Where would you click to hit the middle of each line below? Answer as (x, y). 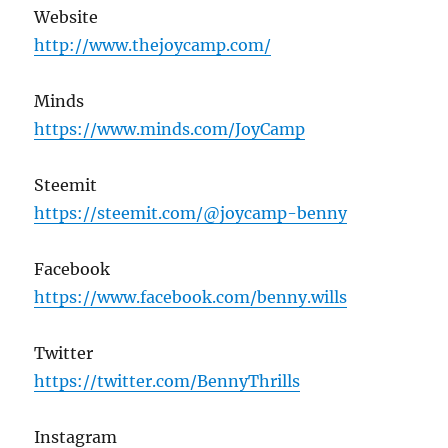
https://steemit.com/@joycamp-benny (191, 212)
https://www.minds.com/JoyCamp (170, 128)
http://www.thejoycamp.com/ (153, 44)
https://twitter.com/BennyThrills (167, 380)
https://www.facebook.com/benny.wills (191, 296)
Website (66, 16)
